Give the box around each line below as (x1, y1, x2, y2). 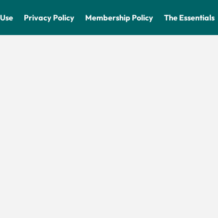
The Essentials (164, 13, 215, 22)
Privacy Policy (24, 13, 75, 22)
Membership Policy (85, 13, 154, 22)
